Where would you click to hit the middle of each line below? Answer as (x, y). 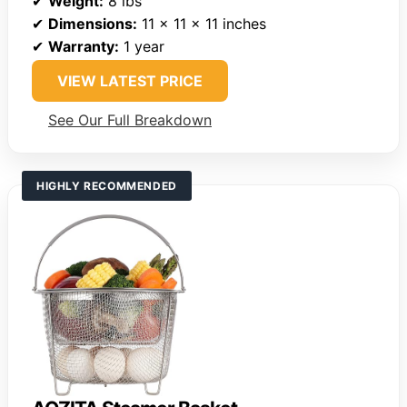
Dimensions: (93, 24)
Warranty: (84, 47)
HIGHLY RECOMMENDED (107, 186)
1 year (142, 47)
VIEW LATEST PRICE (130, 81)
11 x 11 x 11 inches (202, 24)
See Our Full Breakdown (130, 120)
